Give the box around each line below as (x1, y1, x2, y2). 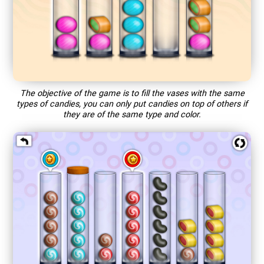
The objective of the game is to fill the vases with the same (19, 88, 245, 98)
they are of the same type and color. (63, 109, 201, 120)
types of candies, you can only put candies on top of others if (16, 98, 247, 109)
